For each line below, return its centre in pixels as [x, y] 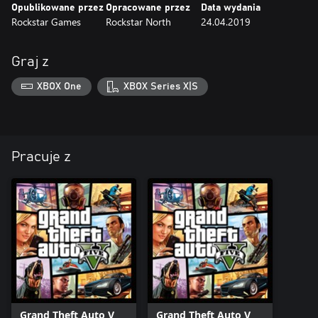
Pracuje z [41, 157]
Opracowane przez [148, 8]
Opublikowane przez [57, 8]
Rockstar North [139, 22]
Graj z [30, 62]
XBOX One [60, 86]
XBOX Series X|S [160, 86]
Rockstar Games [46, 22]
